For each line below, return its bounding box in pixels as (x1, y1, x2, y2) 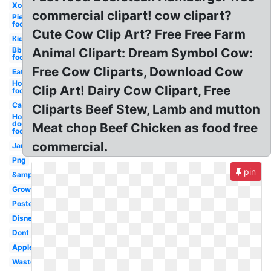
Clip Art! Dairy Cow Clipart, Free (32, 83, 231, 98)
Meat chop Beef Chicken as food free (32, 120, 258, 135)
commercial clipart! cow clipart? (32, 8, 232, 23)
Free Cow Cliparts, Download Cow (32, 64, 244, 79)
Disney (11, 214, 36, 223)
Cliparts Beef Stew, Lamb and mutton (32, 102, 261, 117)
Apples (11, 243, 38, 252)
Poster (11, 199, 36, 208)
